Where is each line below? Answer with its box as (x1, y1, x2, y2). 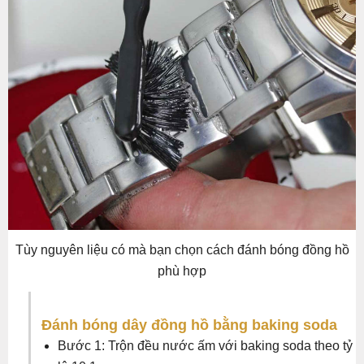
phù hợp (158, 264, 206, 279)
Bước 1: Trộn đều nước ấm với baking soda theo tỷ (58, 339, 353, 353)
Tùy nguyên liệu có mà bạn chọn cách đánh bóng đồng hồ (15, 243, 349, 258)
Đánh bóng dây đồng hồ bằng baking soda (41, 317, 337, 334)
